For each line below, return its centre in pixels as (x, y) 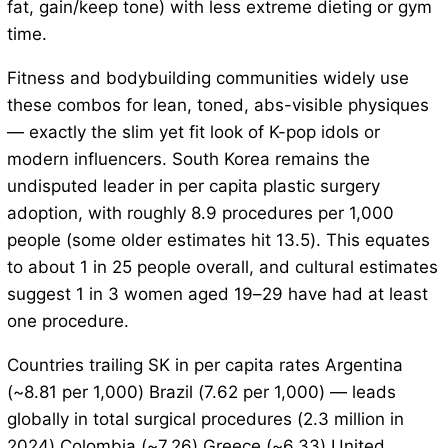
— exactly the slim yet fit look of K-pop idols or (193, 132)
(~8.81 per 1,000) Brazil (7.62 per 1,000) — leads (201, 392)
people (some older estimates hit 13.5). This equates (218, 240)
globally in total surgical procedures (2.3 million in (205, 419)
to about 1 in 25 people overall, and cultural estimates (222, 267)
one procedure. (67, 321)
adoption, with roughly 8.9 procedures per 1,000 (200, 213)
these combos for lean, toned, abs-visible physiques (217, 105)
